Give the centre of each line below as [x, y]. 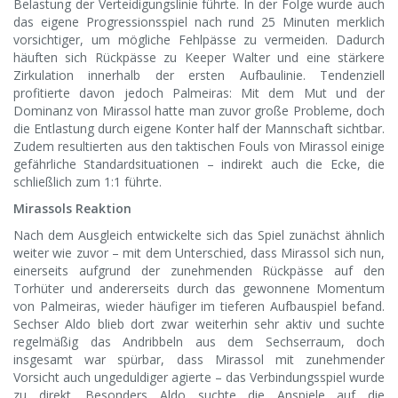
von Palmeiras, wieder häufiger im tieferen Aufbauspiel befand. [199, 306]
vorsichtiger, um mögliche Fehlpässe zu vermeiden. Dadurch [199, 40]
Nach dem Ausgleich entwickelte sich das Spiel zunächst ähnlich [199, 235]
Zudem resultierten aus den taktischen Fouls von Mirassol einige [199, 147]
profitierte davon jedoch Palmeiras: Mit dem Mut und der [199, 93]
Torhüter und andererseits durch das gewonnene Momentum [199, 289]
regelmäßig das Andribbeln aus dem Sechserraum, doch [199, 342]
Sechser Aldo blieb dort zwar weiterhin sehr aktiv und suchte [199, 324]
